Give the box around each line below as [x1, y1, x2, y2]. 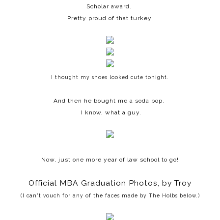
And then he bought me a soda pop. [54, 97, 166, 104]
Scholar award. [86, 2, 134, 10]
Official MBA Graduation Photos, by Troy [28, 178, 192, 188]
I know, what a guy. [79, 109, 141, 116]
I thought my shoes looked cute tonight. [51, 74, 169, 80]
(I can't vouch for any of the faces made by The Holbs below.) [20, 192, 200, 198]
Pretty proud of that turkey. [67, 14, 153, 22]
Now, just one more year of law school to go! [41, 156, 179, 163]
